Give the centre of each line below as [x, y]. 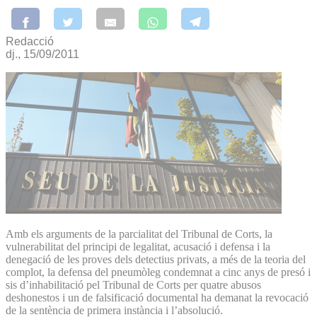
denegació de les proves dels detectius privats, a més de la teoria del [156, 259]
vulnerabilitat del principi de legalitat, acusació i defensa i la [138, 246]
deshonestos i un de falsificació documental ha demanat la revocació [157, 297]
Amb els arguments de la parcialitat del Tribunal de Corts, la [139, 234]
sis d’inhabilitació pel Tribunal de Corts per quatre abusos [133, 284]
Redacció [30, 41]
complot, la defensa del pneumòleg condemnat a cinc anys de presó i [158, 272]
